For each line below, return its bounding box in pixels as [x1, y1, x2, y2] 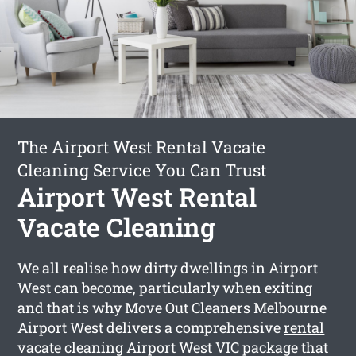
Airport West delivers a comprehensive [17, 317, 284, 337]
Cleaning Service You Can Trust [17, 158, 267, 181]
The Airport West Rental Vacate [17, 135, 266, 158]
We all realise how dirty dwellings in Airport [17, 257, 319, 277]
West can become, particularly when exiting [17, 277, 313, 297]
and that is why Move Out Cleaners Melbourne [17, 297, 327, 317]
